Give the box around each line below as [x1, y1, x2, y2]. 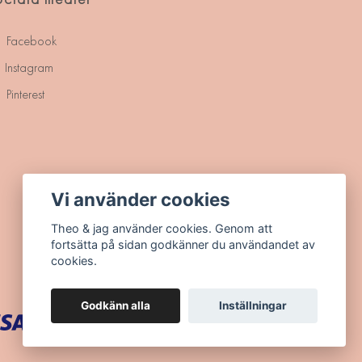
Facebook [3, 32, 57, 49]
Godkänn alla [81, 299, 151, 313]
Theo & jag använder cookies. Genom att [51, 221, 273, 236]
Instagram [2, 58, 53, 76]
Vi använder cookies [51, 187, 231, 210]
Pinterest [3, 85, 44, 103]
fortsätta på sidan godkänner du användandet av [51, 238, 316, 252]
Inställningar [218, 299, 287, 313]
